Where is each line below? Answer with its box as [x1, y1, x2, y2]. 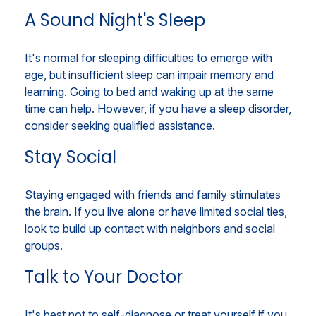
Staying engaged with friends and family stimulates [25, 188, 281, 202]
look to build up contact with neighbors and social [25, 221, 275, 236]
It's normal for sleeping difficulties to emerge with [25, 51, 272, 66]
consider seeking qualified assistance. [25, 119, 215, 133]
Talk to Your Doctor [25, 265, 183, 289]
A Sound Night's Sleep [25, 8, 205, 32]
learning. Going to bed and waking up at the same [25, 85, 274, 99]
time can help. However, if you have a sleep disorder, [25, 102, 291, 116]
